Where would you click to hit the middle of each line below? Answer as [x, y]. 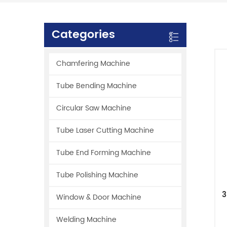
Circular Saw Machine [94, 108]
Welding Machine [86, 220]
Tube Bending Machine [97, 86]
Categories [83, 35]
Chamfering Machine [93, 64]
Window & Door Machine [99, 198]
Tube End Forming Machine [104, 153]
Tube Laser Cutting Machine [105, 131]
